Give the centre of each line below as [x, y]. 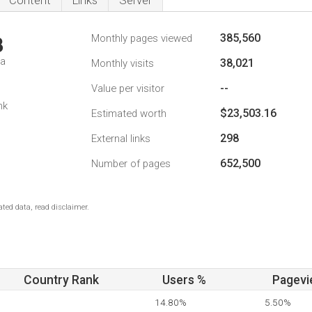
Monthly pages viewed [142, 38]
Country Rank [61, 280]
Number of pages [131, 164]
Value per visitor [128, 88]
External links [121, 139]
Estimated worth [129, 114]
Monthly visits [123, 63]
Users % [184, 280]
